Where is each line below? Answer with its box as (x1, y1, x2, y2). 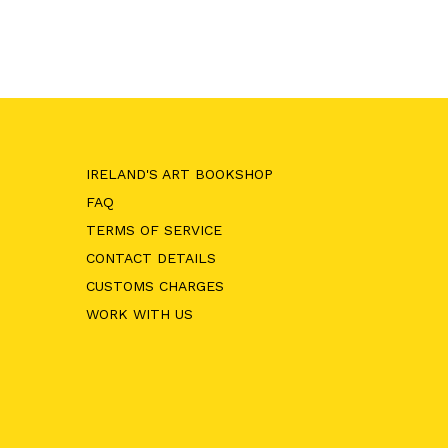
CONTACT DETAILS (85, 250, 216, 266)
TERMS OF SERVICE (85, 222, 222, 238)
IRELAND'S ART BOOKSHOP (85, 166, 273, 182)
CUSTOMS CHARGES (85, 278, 224, 294)
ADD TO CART (240, 14, 337, 27)
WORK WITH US (85, 306, 193, 322)
